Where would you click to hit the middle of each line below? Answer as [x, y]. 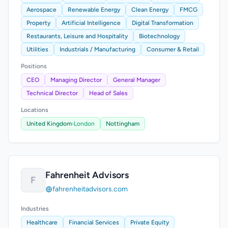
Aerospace [41, 10]
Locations [35, 110]
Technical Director [52, 93]
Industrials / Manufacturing [97, 49]
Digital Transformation [163, 23]
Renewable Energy [94, 10]
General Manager [137, 80]
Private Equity [150, 222]
